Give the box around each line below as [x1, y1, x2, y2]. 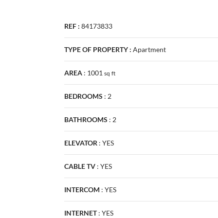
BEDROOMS [64, 91, 103, 100]
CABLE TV [64, 162, 95, 170]
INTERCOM [64, 185, 100, 194]
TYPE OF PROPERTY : [64, 45, 131, 54]
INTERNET [64, 208, 97, 217]
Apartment [133, 45, 166, 54]
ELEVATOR [64, 138, 97, 147]
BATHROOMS [64, 115, 108, 124]
